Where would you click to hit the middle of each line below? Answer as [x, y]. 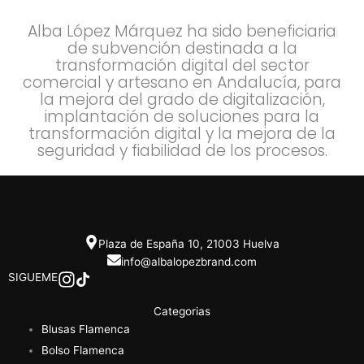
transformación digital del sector [182, 66]
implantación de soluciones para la [182, 117]
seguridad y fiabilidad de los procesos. [182, 151]
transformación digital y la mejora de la [182, 134]
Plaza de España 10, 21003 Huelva [189, 244]
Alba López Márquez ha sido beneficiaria [182, 32]
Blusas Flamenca [86, 329]
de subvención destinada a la [182, 49]
